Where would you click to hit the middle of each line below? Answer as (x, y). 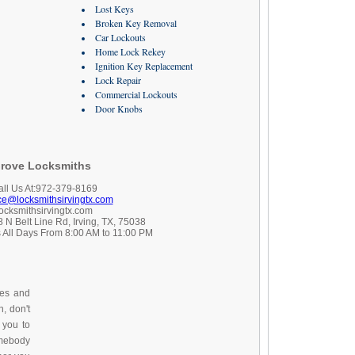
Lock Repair (118, 80)
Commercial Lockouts (136, 94)
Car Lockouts (120, 37)
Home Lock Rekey (130, 52)
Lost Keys (114, 9)
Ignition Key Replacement (143, 66)
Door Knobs (118, 109)
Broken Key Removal (136, 23)
